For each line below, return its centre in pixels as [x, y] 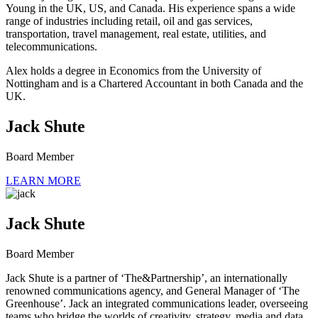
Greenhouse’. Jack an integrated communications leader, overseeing [157, 304]
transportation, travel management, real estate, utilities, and [136, 34]
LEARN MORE [43, 181]
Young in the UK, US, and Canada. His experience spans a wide [150, 9]
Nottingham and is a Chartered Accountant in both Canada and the [154, 84]
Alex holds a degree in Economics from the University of [133, 71]
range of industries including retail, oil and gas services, [129, 21]
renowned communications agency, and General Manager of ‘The [153, 291]
